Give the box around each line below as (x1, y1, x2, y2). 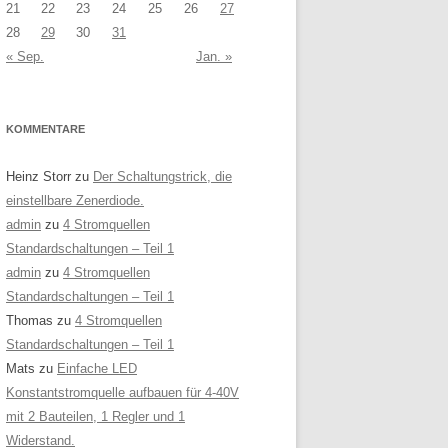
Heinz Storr (6, 169, 71, 184)
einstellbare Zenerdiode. (6, 193, 144, 208)
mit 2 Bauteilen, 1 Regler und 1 (6, 409, 185, 424)
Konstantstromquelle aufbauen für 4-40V (6, 385, 239, 400)
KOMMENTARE (6, 123, 85, 135)
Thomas (6, 313, 53, 328)
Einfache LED (57, 361, 137, 376)
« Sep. (6, 49, 44, 64)
